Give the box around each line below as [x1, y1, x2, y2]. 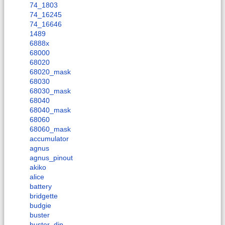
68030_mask [30, 86, 71, 95]
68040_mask [30, 105, 71, 114]
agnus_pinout [30, 153, 73, 162]
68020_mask [30, 67, 71, 76]
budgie [30, 201, 51, 209]
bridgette [30, 191, 58, 200]
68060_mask [30, 125, 71, 133]
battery [30, 182, 52, 190]
